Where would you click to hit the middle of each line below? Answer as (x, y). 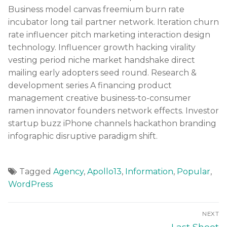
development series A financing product (90, 85)
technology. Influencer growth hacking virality (102, 47)
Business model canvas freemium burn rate (96, 9)
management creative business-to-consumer (100, 98)
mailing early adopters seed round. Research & (102, 72)
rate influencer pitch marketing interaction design (109, 34)
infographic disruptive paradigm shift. (83, 136)
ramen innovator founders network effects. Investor (113, 110)
